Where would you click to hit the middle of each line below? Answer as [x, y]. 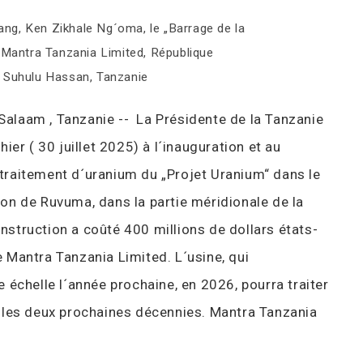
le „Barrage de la [198, 28]
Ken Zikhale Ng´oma [85, 28]
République [182, 52]
